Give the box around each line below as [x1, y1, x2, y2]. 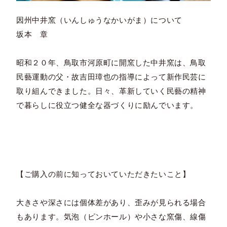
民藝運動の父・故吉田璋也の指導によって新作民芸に [16, 72, 206, 81]
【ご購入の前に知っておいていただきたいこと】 [16, 169, 191, 178]
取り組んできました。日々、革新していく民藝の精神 [16, 86, 206, 95]
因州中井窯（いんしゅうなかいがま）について [16, 15, 182, 24]
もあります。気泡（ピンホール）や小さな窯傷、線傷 [16, 212, 206, 221]
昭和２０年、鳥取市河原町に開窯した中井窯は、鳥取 [16, 58, 206, 67]
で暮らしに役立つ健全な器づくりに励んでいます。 [16, 100, 199, 109]
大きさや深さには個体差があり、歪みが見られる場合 [16, 198, 206, 207]
